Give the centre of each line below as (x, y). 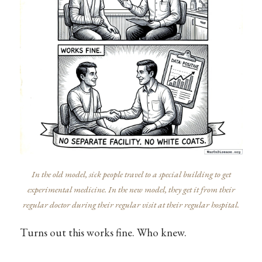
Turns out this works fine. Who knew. (103, 232)
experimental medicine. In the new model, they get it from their (131, 189)
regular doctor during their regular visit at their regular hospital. (131, 204)
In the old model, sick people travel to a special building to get (131, 174)
